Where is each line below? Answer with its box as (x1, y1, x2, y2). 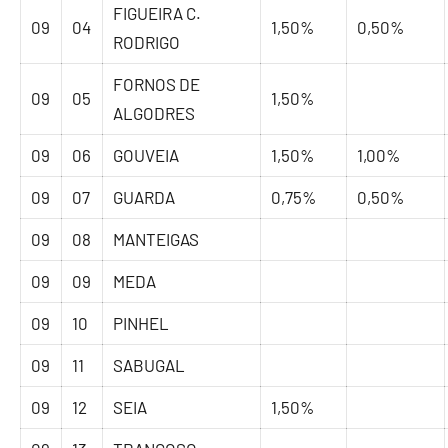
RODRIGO (113, 32, 181, 53)
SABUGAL (113, 355, 186, 376)
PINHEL (113, 313, 170, 334)
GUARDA (113, 187, 176, 208)
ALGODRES (113, 103, 196, 124)
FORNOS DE (113, 74, 201, 95)
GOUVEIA (113, 145, 180, 166)
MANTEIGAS (113, 229, 200, 250)
